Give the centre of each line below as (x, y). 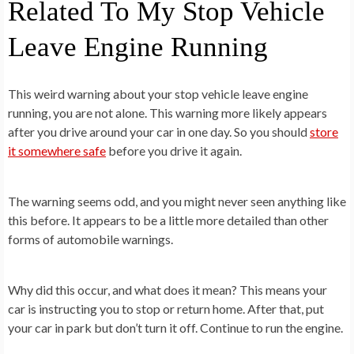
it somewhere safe (57, 150)
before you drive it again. (174, 150)
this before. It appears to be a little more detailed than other (168, 220)
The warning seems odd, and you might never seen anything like (177, 201)
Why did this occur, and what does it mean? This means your (168, 289)
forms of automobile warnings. (90, 239)
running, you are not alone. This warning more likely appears (168, 112)
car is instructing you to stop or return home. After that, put (166, 308)
